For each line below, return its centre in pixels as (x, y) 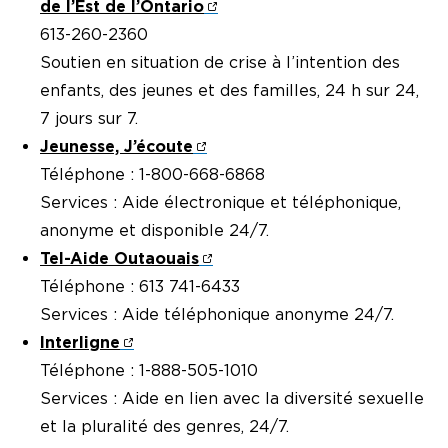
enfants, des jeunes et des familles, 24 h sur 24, (229, 91)
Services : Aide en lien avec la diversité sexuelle (232, 399)
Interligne (80, 343)
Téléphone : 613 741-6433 (140, 287)
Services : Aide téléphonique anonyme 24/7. (217, 315)
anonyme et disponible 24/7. (154, 231)
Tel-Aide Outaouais (119, 259)
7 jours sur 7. (89, 119)
